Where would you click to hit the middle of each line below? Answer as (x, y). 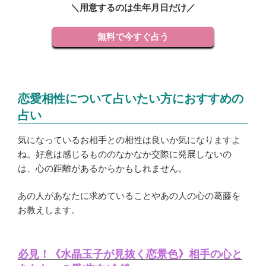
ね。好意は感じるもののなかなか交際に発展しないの (125, 154)
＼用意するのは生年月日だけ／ (133, 8)
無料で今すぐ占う (133, 37)
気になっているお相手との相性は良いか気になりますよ (129, 140)
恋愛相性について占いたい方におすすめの (131, 98)
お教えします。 (49, 210)
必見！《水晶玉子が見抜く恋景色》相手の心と (130, 254)
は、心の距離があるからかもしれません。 (102, 168)
